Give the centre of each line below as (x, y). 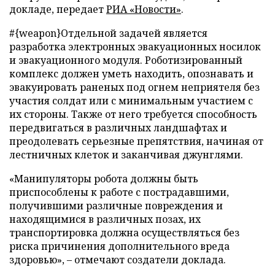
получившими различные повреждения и (116, 206)
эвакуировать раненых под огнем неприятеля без (134, 87)
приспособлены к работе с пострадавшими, (119, 192)
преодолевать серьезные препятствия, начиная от (136, 141)
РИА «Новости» (144, 9)
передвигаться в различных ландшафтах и (118, 128)
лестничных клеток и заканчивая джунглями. (126, 155)
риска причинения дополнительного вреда (119, 246)
